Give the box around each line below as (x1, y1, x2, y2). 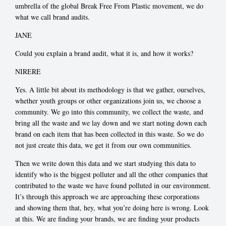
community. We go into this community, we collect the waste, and (15, 106, 203, 117)
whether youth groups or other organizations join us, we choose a (15, 95, 201, 105)
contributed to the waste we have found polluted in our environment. (15, 180, 211, 190)
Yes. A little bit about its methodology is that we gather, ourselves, (15, 84, 205, 94)
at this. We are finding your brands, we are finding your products (15, 213, 199, 223)
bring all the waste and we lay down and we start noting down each (15, 118, 207, 128)
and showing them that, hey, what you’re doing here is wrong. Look (15, 202, 209, 212)
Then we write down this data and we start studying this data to (15, 158, 196, 168)
